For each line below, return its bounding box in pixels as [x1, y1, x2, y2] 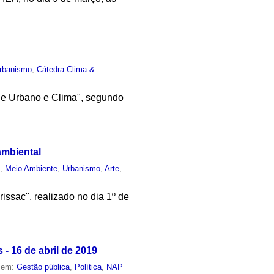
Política [75, 262, 102, 272]
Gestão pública [17, 262, 70, 272]
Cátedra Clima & [37, 64, 95, 74]
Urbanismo [62, 163, 101, 173]
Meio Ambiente [5, 163, 58, 173]
